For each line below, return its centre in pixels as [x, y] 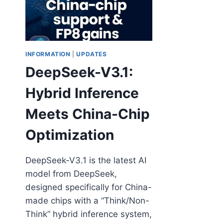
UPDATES [92, 54]
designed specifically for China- [89, 187]
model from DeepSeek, [71, 173]
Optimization [70, 135]
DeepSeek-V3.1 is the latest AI [86, 160]
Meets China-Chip [88, 114]
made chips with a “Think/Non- [87, 200]
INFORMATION [48, 54]
